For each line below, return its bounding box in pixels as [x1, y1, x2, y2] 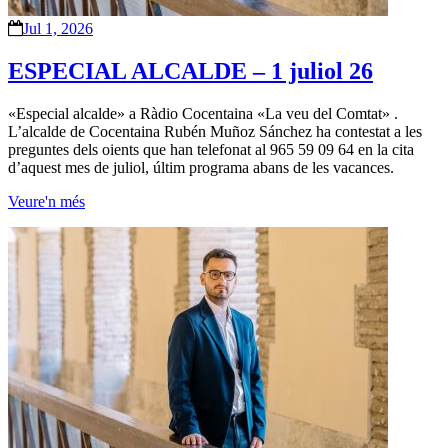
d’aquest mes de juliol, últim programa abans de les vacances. [8, 158, 394, 176]
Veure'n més [8, 192, 85, 210]
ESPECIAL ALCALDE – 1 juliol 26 [8, 57, 373, 84]
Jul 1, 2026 [23, 19, 93, 37]
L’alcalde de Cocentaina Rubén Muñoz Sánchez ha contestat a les [8, 122, 422, 140]
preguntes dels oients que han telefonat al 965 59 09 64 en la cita [8, 140, 414, 158]
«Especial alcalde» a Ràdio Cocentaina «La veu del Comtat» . [8, 104, 398, 122]
